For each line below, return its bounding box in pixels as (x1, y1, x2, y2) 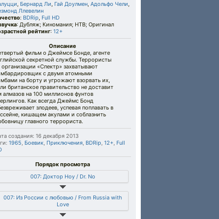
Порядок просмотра (35, 161, 90, 168)
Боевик (24, 139, 44, 146)
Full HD (42, 14, 60, 21)
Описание (49, 43, 76, 49)
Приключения (46, 139, 83, 146)
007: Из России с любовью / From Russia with (3, 194, 122, 201)
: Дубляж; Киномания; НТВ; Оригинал (17, 21, 114, 28)
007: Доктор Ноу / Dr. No (30, 173, 95, 180)
